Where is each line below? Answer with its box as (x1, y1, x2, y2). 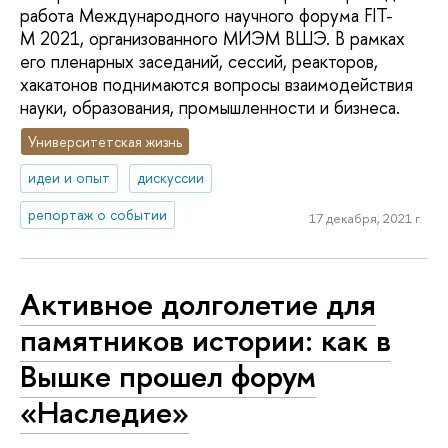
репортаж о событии (28, 205, 168, 225)
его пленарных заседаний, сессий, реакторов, (20, 48, 378, 74)
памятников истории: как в (20, 318, 391, 361)
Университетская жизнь (28, 131, 183, 151)
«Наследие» (20, 390, 189, 433)
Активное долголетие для (20, 282, 376, 325)
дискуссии (137, 168, 205, 188)
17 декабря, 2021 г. (308, 208, 422, 227)
